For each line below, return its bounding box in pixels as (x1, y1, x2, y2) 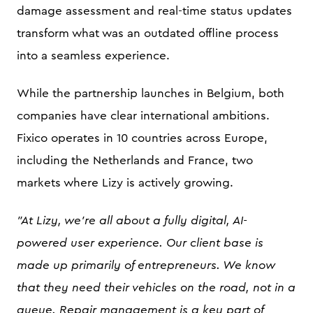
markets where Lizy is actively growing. (17, 177, 233, 189)
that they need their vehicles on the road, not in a (17, 282, 296, 293)
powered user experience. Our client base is (17, 237, 263, 249)
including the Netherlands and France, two (17, 154, 253, 166)
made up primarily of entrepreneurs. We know (17, 259, 275, 271)
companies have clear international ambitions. (17, 110, 270, 122)
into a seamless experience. (17, 50, 170, 61)
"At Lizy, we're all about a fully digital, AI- (17, 214, 247, 226)
